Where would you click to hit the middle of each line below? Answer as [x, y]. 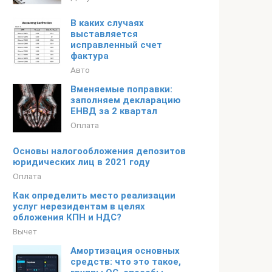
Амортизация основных [125, 251]
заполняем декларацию [126, 100]
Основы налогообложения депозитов [99, 151]
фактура [90, 56]
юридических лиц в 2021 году [81, 162]
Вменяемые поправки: [121, 89]
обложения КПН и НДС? [67, 217]
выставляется [104, 34]
